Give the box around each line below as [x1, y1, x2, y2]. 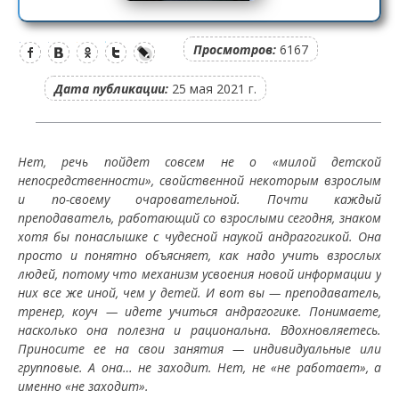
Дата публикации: [54, 80, 168, 97]
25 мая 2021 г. [168, 80, 256, 97]
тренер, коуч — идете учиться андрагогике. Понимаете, [18, 303, 381, 320]
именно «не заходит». [18, 378, 149, 395]
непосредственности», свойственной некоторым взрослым [18, 172, 381, 189]
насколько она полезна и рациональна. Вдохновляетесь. [18, 322, 381, 338]
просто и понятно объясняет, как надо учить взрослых [18, 247, 381, 264]
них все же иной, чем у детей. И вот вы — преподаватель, [18, 284, 381, 301]
